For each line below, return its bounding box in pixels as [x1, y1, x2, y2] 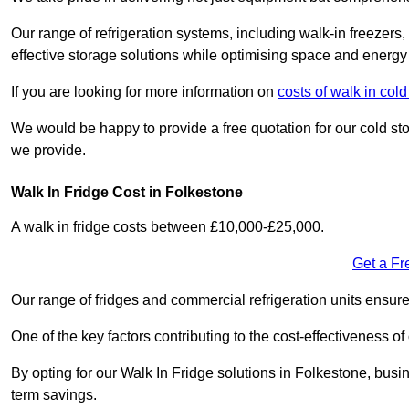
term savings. [11, 387, 100, 404]
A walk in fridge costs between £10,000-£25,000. [11, 219, 324, 236]
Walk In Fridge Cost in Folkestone [11, 184, 243, 201]
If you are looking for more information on [11, 84, 278, 100]
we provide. [11, 142, 86, 159]
